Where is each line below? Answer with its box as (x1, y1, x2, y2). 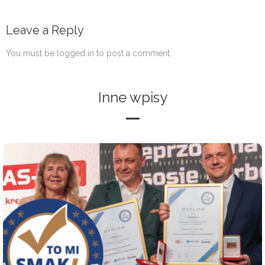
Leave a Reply (6, 23, 84, 38)
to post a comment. (94, 49, 172, 59)
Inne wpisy (98, 88, 167, 106)
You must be (6, 49, 57, 59)
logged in (57, 49, 94, 59)
